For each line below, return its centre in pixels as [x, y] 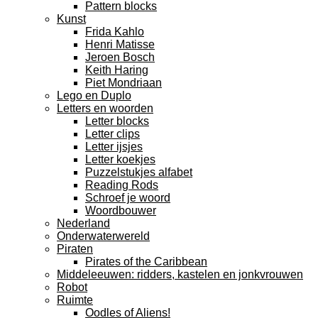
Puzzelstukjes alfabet [139, 172]
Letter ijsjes [114, 147]
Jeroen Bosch [120, 57]
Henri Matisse [120, 44]
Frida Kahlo [115, 32]
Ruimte [75, 300]
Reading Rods [122, 185]
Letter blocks [117, 121]
